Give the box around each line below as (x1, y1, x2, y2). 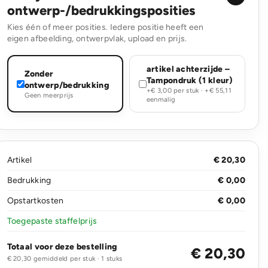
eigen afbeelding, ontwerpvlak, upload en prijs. (7, 33, 187, 44)
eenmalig (146, 95, 176, 103)
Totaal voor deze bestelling (7, 242, 118, 252)
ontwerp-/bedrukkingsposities (7, 2, 196, 19)
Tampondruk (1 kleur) (146, 75, 233, 86)
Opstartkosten (7, 196, 64, 206)
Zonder (24, 68, 54, 79)
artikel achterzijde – (146, 64, 230, 74)
